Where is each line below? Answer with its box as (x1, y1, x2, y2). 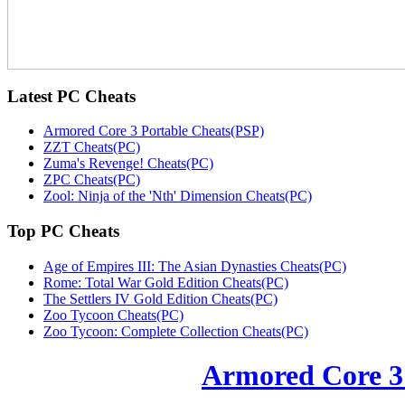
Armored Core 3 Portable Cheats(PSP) (43, 123, 264, 139)
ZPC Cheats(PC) (43, 172, 140, 188)
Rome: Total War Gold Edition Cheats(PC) (43, 274, 288, 290)
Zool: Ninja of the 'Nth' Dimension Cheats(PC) (43, 188, 312, 204)
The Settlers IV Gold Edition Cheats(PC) (43, 290, 278, 306)
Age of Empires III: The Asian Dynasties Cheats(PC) (43, 258, 346, 274)
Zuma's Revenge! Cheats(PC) (43, 155, 213, 172)
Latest (7, 86, 52, 106)
